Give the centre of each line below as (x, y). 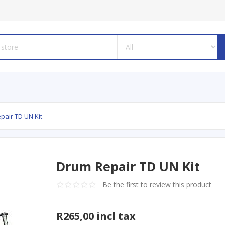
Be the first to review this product (157, 185)
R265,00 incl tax (96, 216)
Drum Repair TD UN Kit (128, 166)
